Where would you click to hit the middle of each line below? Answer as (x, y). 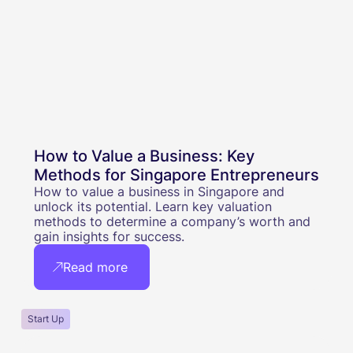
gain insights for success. (109, 236)
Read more (96, 267)
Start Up (45, 318)
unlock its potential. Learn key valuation (152, 206)
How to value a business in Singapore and (159, 191)
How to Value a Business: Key (144, 156)
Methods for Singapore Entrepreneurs (176, 175)
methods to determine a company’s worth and (172, 221)
